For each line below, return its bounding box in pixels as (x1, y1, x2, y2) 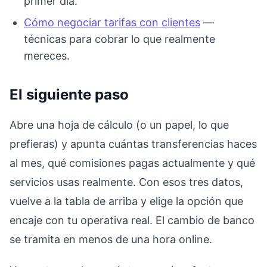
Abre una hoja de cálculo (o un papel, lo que (10, 118, 229, 131)
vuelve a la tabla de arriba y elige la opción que (10, 194, 243, 207)
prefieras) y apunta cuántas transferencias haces (10, 137, 257, 150)
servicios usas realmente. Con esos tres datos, (10, 175, 243, 188)
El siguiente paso (10, 85, 129, 103)
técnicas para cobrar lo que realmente (24, 32, 215, 45)
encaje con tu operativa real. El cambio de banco (10, 213, 254, 226)
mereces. (24, 49, 70, 62)
